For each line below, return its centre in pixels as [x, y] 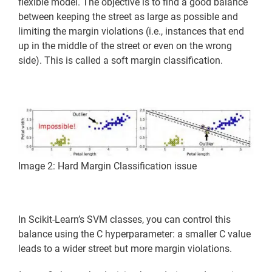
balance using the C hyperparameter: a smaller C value [134, 234]
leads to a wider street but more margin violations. [125, 249]
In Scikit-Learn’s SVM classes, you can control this [124, 220]
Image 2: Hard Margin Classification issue [107, 166]
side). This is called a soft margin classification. [121, 60]
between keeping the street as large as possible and [128, 16]
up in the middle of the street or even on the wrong [125, 46]
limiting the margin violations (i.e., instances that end [131, 31]
